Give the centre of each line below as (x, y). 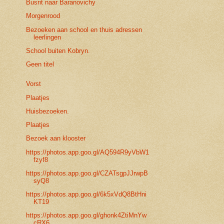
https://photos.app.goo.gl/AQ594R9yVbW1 (88, 152)
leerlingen (47, 37)
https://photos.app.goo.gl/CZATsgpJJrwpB (87, 173)
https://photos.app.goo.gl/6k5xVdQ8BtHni (86, 194)
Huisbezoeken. (48, 111)
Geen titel (40, 64)
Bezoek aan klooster (56, 138)
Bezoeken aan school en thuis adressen (84, 29)
